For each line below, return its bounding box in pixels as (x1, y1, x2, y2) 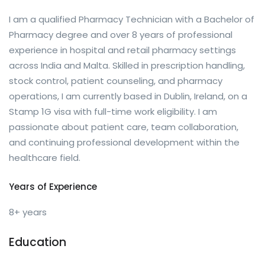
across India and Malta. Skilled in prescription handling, (9, 59, 245, 72)
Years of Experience (9, 180, 97, 193)
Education (9, 234, 66, 251)
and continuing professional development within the (9, 136, 240, 149)
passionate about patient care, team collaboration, (9, 121, 238, 134)
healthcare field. (9, 151, 80, 164)
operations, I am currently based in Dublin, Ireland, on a (9, 90, 247, 103)
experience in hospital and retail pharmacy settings (9, 44, 236, 57)
